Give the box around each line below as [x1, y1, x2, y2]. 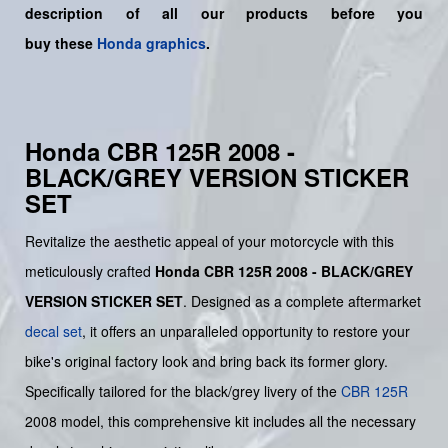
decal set [25, 321, 82, 342]
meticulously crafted [25, 261, 155, 282]
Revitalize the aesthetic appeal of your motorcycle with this [25, 231, 394, 252]
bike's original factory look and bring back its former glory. [25, 351, 388, 372]
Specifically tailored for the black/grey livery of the [25, 381, 341, 402]
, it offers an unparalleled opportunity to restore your [82, 321, 410, 342]
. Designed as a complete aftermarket [183, 291, 421, 312]
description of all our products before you [25, 3, 423, 24]
